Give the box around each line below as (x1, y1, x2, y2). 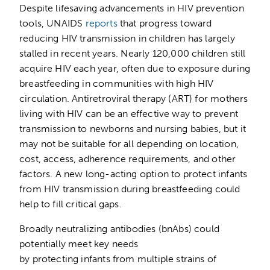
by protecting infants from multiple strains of (19, 253, 217, 265)
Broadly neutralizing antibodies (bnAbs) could (19, 222, 219, 234)
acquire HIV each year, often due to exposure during (19, 62, 251, 74)
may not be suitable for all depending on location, (19, 137, 239, 149)
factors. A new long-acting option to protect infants (19, 168, 248, 180)
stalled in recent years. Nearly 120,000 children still (19, 47, 246, 59)
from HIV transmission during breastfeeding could (19, 183, 240, 195)
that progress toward (117, 17, 212, 29)
